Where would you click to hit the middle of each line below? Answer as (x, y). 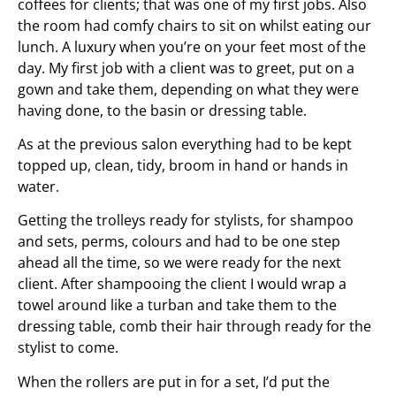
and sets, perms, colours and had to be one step (179, 242)
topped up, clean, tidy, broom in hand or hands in (183, 165)
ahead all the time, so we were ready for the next (179, 263)
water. (38, 186)
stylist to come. (68, 348)
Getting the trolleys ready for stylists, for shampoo (186, 221)
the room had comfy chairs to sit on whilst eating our (194, 25)
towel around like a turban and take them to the (177, 305)
